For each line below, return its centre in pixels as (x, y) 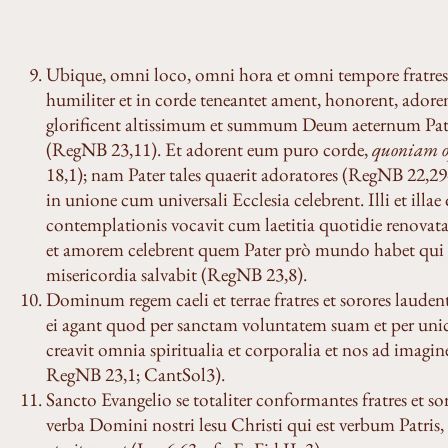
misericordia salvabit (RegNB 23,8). (176, 275)
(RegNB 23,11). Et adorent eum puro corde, (209, 150)
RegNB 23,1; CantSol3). (135, 375)
